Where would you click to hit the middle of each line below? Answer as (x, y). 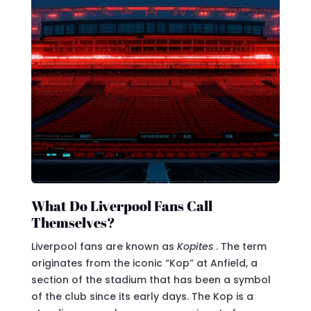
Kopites (196, 246)
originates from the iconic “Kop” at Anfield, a (144, 263)
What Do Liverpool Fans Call (121, 205)
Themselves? (73, 222)
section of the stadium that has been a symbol (151, 279)
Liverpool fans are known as (104, 246)
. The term (241, 246)
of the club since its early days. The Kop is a (142, 296)
